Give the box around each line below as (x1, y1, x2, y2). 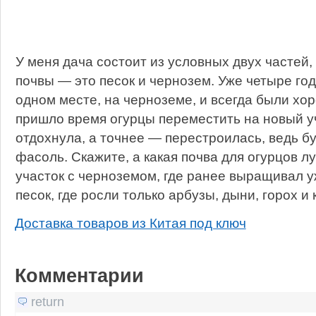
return (30, 294, 64, 309)
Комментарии (14, 265, 144, 286)
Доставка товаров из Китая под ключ (14, 214, 246, 231)
